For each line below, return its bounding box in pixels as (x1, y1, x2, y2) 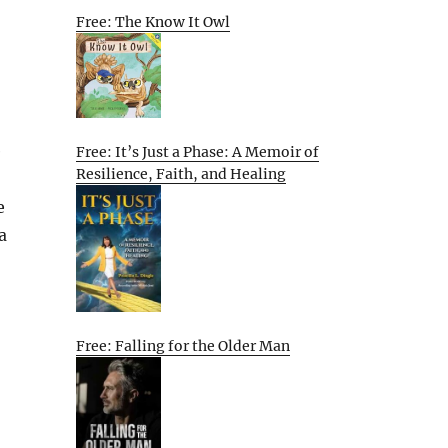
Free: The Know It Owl (76, 13, 230, 32)
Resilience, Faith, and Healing (76, 164, 286, 183)
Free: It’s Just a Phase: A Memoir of (76, 142, 319, 161)
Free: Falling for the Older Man (76, 336, 290, 355)
